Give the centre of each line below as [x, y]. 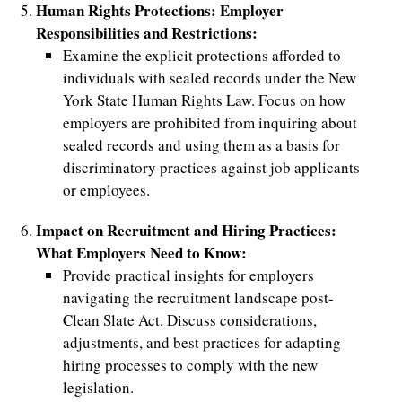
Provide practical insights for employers [188, 275]
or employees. [106, 190]
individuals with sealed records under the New [209, 78]
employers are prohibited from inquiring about [210, 123]
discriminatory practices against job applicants [211, 168]
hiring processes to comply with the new [190, 365]
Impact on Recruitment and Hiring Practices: [186, 231]
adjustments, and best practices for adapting [201, 343]
